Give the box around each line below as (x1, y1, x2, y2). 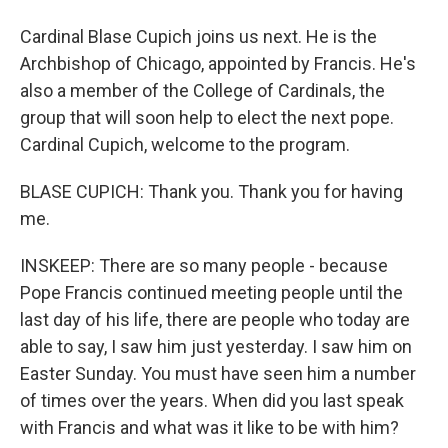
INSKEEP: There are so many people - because (20, 255, 388, 276)
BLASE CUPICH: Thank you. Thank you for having (20, 181, 403, 202)
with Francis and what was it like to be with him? (20, 417, 399, 438)
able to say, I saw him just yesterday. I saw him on (20, 336, 412, 357)
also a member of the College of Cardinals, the (20, 80, 385, 101)
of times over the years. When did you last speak (20, 390, 404, 411)
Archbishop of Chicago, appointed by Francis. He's (20, 53, 416, 74)
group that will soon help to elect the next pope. (20, 107, 394, 128)
